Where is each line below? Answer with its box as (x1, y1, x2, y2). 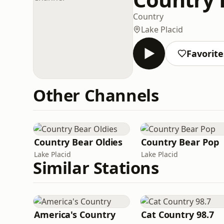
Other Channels (33, 84, 159, 106)
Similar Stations (33, 156, 159, 179)
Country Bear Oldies (34, 136, 123, 148)
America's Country (34, 208, 115, 220)
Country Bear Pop (141, 136, 219, 148)
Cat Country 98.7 (141, 208, 214, 220)
